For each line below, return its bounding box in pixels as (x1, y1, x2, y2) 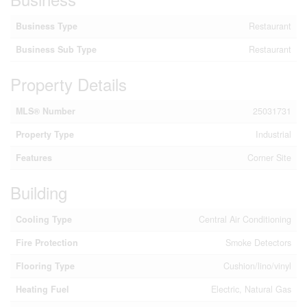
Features (16, 151, 52, 164)
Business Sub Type (16, 43, 97, 56)
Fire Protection (16, 236, 78, 249)
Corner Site (247, 151, 291, 164)
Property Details (10, 72, 127, 96)
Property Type (16, 128, 74, 140)
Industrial (256, 128, 291, 140)
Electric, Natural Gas (211, 283, 291, 295)
